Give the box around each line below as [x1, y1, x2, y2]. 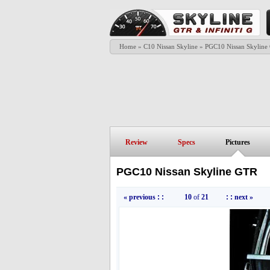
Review [125, 138, 148, 146]
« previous [124, 193, 155, 201]
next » [234, 193, 253, 201]
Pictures [225, 138, 250, 146]
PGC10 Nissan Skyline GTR [116, 166, 257, 178]
